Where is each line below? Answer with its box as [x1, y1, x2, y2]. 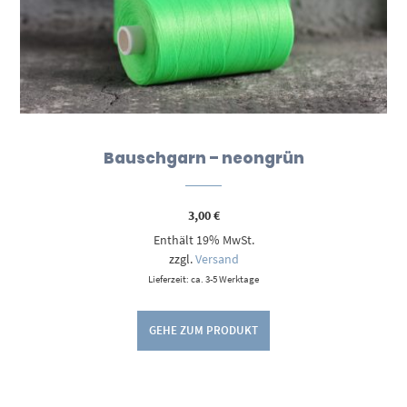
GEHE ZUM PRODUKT [149, 323, 258, 337]
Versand [194, 250, 239, 267]
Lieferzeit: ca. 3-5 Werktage [148, 272, 259, 285]
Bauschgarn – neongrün [103, 146, 304, 169]
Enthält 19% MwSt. [153, 231, 254, 248]
